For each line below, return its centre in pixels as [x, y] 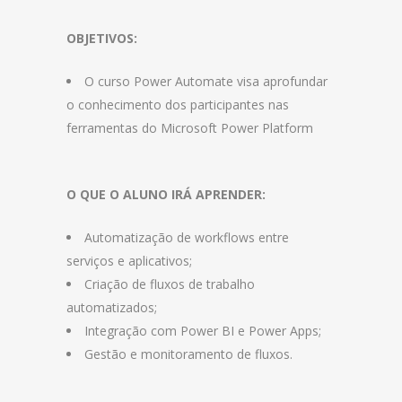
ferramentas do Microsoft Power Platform [190, 128]
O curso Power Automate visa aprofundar [206, 81]
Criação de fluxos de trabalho [170, 284]
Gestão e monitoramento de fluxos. [188, 354]
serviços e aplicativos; [129, 261]
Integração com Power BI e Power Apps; [203, 331]
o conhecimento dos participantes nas [178, 105]
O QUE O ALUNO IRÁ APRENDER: [166, 194]
